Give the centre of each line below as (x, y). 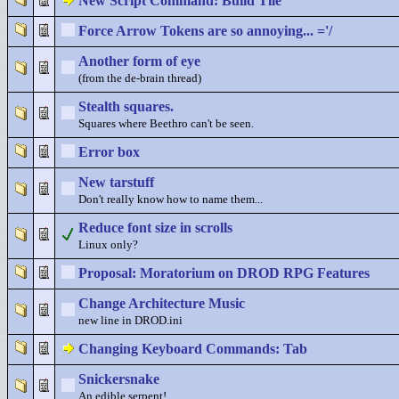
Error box (109, 152)
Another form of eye (139, 61)
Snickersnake (119, 379)
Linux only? (108, 245)
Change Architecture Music (162, 303)
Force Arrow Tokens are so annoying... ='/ (205, 31)
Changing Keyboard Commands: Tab (193, 349)
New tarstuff (116, 182)
